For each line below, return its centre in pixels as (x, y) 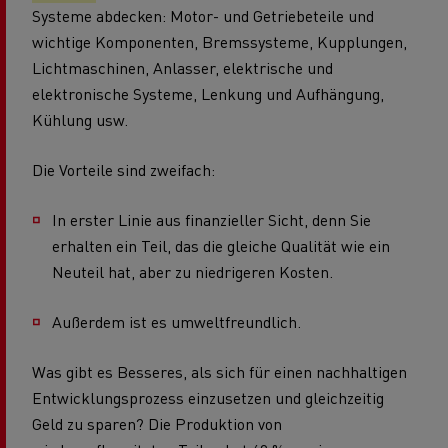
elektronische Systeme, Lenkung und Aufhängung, (208, 93)
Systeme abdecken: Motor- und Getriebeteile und (203, 15)
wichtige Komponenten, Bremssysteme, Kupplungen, (219, 41)
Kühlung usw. (80, 119)
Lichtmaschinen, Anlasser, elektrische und (182, 67)
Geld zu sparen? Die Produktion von (157, 423)
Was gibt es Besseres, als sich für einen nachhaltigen (219, 371)
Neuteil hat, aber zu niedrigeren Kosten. (192, 271)
